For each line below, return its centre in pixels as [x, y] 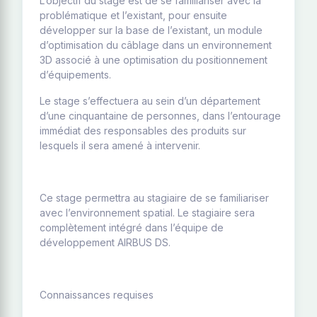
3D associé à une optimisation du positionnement [154, 60]
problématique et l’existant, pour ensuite [133, 15]
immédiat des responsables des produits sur [143, 131]
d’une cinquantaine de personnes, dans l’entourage [160, 116]
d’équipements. [75, 75]
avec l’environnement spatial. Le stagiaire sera [147, 213]
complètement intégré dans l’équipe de [132, 227]
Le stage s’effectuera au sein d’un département [150, 101]
